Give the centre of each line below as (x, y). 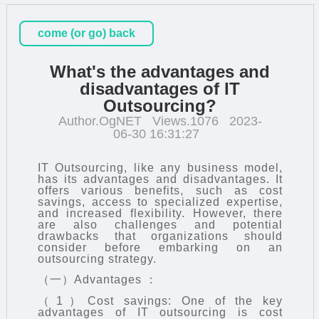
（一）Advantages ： (97, 280)
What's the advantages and (160, 71)
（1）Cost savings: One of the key (160, 301)
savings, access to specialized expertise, (160, 202)
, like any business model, (204, 167)
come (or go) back (87, 33)
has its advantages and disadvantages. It (160, 179)
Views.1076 (185, 121)
